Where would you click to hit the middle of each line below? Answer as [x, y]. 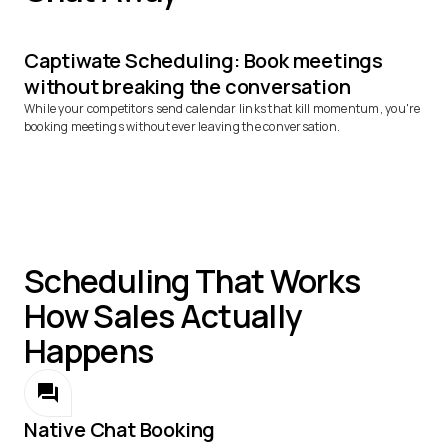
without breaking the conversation [187, 86]
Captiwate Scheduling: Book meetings [203, 60]
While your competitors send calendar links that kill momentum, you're [222, 108]
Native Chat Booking [120, 429]
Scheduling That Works [192, 280]
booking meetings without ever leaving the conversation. [182, 126]
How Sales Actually [163, 315]
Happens [89, 350]
